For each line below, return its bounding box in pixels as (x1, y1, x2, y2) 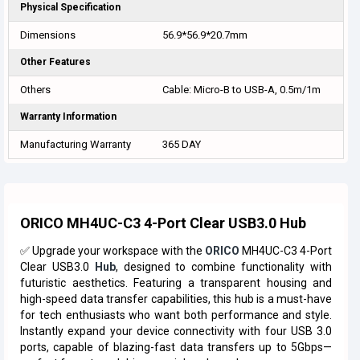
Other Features (20, 56, 91, 67)
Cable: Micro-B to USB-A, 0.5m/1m (162, 84, 321, 96)
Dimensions (20, 29, 76, 41)
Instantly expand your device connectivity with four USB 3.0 (20, 325, 332, 337)
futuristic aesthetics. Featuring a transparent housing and (20, 276, 332, 289)
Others (20, 84, 51, 96)
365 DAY (162, 138, 201, 150)
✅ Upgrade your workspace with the (20, 244, 205, 257)
